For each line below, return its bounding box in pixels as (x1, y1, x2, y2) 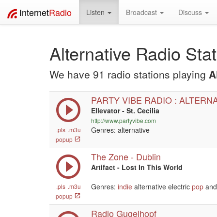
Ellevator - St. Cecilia (91, 106, 159, 115)
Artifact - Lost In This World (91, 162, 183, 172)
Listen (86, 7, 107, 17)
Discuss (178, 7, 204, 17)
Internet (19, 6, 49, 18)
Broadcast (126, 7, 159, 17)
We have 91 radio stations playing (49, 67, 209, 81)
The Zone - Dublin (91, 150, 161, 163)
